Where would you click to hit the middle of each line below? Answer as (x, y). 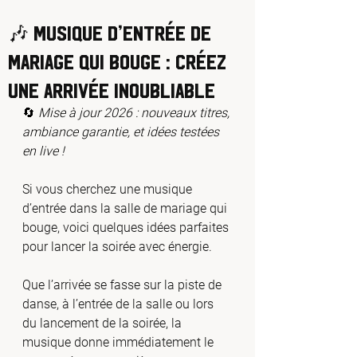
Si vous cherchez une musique (109, 189)
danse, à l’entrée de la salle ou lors (120, 304)
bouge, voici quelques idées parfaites (127, 228)
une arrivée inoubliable (112, 89)
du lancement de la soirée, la (104, 323)
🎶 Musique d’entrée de (110, 32)
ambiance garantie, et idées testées (122, 132)
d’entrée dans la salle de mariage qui (126, 208)
